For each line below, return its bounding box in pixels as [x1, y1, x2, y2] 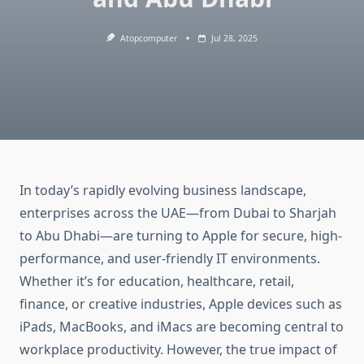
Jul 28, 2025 [210, 32, 258, 44]
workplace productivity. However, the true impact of [19, 340, 337, 359]
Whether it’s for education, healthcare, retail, [19, 272, 294, 291]
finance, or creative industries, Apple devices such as [19, 295, 342, 314]
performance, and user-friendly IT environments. [19, 249, 320, 268]
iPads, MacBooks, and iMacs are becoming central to [19, 318, 344, 336]
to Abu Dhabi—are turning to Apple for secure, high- [19, 227, 342, 245]
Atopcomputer [119, 32, 177, 44]
